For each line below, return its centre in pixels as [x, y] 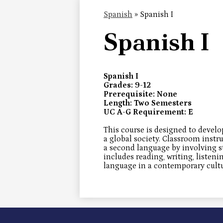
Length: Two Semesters [148, 103]
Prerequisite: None [140, 94]
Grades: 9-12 [127, 85]
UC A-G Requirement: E [148, 112]
